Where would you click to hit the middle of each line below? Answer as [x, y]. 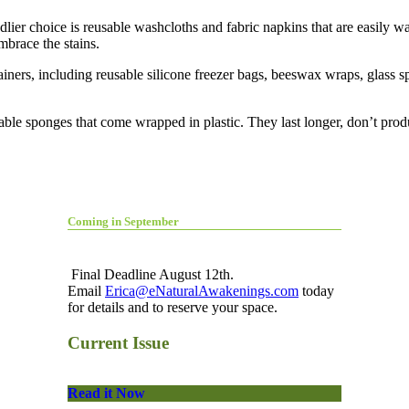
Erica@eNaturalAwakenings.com [202, 290]
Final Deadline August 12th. [151, 274]
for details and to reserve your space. [173, 307]
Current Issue [118, 342]
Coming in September [123, 221]
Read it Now [106, 393]
